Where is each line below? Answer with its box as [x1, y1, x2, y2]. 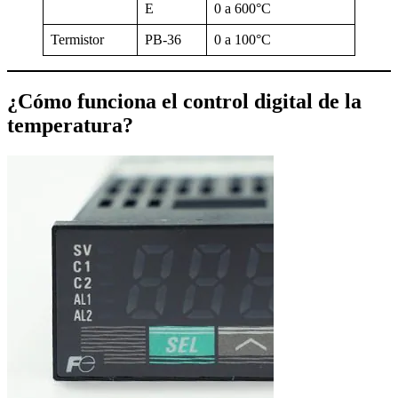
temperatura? [7, 114, 133, 138]
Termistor [51, 32, 104, 48]
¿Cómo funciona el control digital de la [7, 90, 362, 114]
